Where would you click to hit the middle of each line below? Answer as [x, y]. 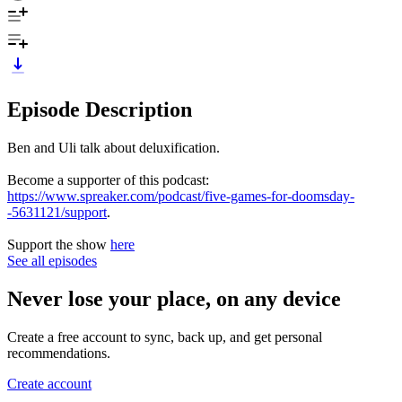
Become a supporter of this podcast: [108, 179]
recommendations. [59, 353]
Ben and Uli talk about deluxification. [115, 147]
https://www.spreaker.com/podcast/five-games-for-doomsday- [181, 196]
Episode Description [100, 109]
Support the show [59, 244]
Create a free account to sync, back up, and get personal [165, 336]
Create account [49, 383]
